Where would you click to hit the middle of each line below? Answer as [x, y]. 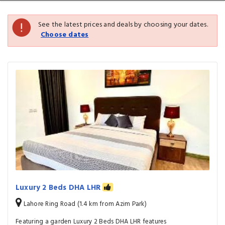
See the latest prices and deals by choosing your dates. [123, 25]
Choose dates [65, 35]
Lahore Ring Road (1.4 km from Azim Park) [84, 204]
